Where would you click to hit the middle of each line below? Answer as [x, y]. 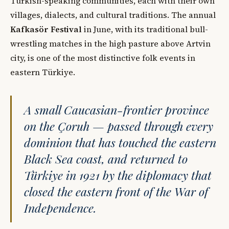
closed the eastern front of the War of [116, 191]
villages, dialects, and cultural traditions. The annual [113, 15]
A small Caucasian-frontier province [117, 109]
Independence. [60, 208]
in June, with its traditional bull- [145, 29]
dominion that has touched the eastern [120, 142]
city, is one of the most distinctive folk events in [103, 58]
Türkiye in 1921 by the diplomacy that [118, 175]
